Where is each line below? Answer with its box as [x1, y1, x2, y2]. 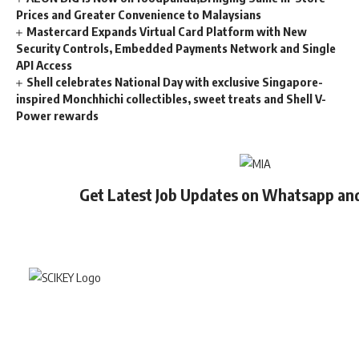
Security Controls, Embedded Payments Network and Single [16, 41, 336, 56]
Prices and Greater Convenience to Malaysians [16, 7, 261, 22]
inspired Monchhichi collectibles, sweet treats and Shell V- [16, 91, 326, 107]
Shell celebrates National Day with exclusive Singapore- [26, 75, 324, 90]
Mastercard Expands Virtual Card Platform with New [26, 24, 308, 39]
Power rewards [16, 108, 99, 123]
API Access [16, 58, 72, 73]
